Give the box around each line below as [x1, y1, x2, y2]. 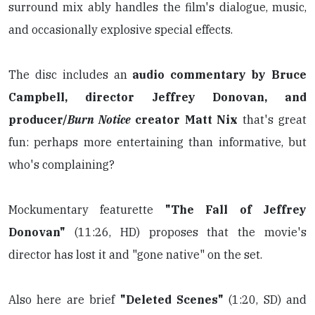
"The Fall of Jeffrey [165, 202, 307, 217]
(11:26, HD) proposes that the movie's [65, 225, 307, 240]
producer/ [8, 112, 67, 127]
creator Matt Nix [134, 112, 243, 127]
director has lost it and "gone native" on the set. [8, 247, 262, 262]
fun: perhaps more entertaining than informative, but [8, 135, 307, 150]
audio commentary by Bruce [132, 67, 307, 82]
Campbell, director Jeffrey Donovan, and [8, 90, 307, 105]
